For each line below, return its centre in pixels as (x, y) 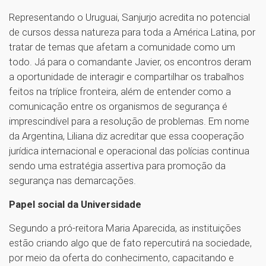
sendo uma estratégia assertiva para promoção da (117, 165)
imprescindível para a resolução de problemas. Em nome (129, 121)
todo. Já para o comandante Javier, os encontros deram (130, 61)
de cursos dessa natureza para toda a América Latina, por (132, 32)
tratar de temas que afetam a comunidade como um (122, 47)
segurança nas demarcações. (72, 180)
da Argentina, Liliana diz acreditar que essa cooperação (126, 136)
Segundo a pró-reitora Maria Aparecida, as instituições (125, 228)
